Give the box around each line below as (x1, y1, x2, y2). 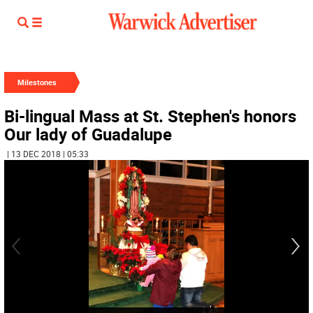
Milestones (17, 77, 57, 87)
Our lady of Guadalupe (4, 123, 172, 145)
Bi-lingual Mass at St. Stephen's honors (4, 105, 296, 127)
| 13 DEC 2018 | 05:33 (7, 148, 89, 159)
